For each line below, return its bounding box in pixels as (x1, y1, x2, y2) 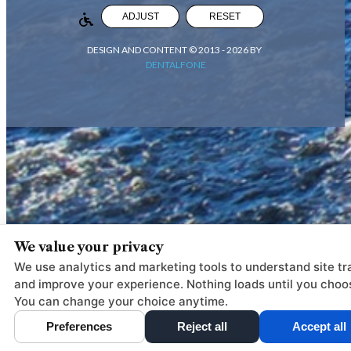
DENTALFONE (145, 58, 206, 71)
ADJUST (121, 10, 159, 22)
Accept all (291, 320, 346, 333)
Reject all (177, 320, 227, 333)
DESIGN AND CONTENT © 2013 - (87, 43, 226, 56)
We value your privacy (14, 239, 164, 255)
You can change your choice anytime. (14, 294, 228, 309)
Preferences (46, 320, 113, 333)
